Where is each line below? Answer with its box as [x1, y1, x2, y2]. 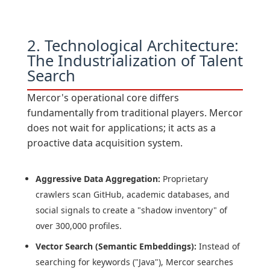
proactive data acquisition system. [27, 136, 183, 150]
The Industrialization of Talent [27, 50, 243, 72]
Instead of [196, 240, 240, 253]
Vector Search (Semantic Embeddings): [35, 240, 196, 253]
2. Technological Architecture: [27, 35, 239, 57]
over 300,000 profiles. [35, 220, 122, 232]
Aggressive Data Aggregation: [35, 173, 160, 185]
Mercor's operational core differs [27, 91, 179, 105]
